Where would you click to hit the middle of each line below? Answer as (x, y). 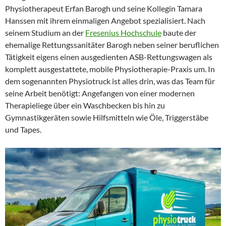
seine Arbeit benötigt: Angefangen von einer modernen (100, 93)
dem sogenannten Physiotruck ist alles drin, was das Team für (110, 81)
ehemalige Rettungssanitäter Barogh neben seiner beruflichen (112, 45)
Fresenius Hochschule (123, 33)
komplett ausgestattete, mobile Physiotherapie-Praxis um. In (110, 69)
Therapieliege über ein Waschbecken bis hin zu (85, 105)
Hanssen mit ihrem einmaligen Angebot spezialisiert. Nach (105, 20)
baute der (179, 33)
